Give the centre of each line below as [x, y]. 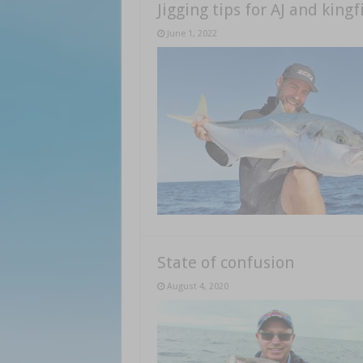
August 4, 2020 [197, 286]
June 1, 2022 [192, 34]
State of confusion [225, 263]
